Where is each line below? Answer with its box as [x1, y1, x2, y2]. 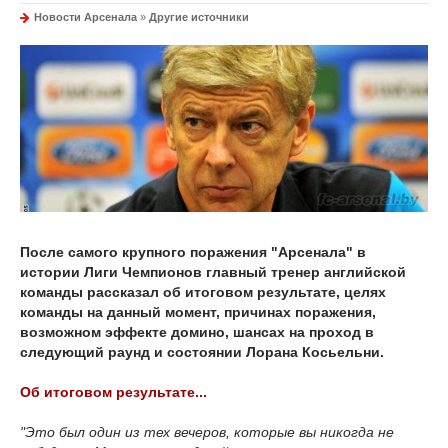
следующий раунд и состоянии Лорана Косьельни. [20, 344, 384, 361]
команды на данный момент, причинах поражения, [20, 304, 376, 321]
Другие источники [149, 11, 249, 23]
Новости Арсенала [34, 11, 137, 23]
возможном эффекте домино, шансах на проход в [20, 324, 374, 341]
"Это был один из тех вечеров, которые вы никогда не [20, 424, 394, 441]
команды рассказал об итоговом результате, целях [20, 284, 386, 301]
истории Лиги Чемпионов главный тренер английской [20, 264, 406, 281]
